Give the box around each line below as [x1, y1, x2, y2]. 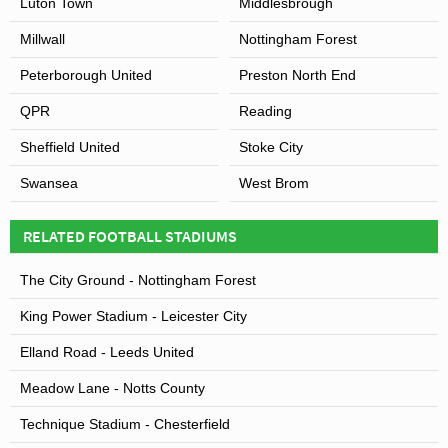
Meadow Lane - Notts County [20, 379, 205, 396]
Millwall [20, 30, 65, 47]
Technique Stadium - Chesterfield [20, 415, 230, 432]
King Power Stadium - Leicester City [20, 307, 247, 324]
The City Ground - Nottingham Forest [20, 271, 256, 288]
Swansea [20, 174, 78, 191]
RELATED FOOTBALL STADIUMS [23, 225, 237, 246]
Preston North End [239, 66, 356, 83]
